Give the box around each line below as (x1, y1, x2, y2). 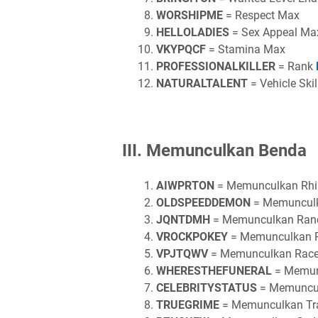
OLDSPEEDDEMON (156, 196, 251, 209)
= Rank (275, 60, 316, 73)
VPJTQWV (156, 247, 208, 261)
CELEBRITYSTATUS (156, 281, 257, 295)
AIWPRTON (156, 179, 214, 192)
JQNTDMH (156, 213, 210, 226)
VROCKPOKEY (156, 230, 228, 243)
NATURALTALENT (156, 77, 248, 90)
